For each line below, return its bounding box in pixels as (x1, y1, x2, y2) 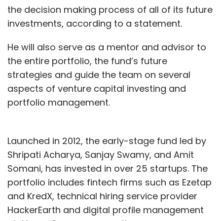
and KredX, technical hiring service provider (7, 190, 197, 203)
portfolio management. (7, 96, 110, 109)
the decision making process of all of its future (7, 3, 213, 16)
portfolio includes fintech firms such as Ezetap (7, 176, 212, 189)
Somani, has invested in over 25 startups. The (7, 162, 208, 175)
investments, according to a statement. (7, 17, 184, 30)
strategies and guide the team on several (7, 69, 190, 81)
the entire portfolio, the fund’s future (7, 55, 167, 68)
